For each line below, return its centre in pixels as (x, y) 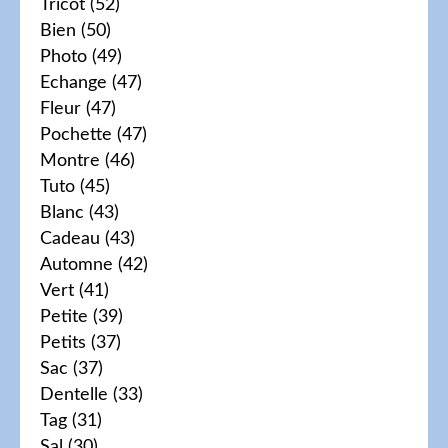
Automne (76, 264)
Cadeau (70, 238)
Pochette (76, 134)
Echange (73, 82)
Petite (64, 316)
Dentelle (74, 394)
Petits (63, 342)
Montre (70, 160)
